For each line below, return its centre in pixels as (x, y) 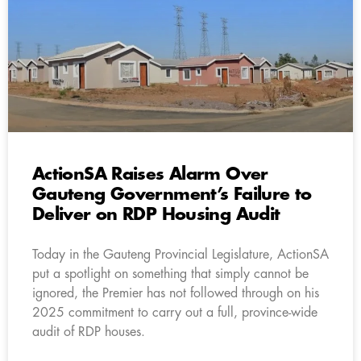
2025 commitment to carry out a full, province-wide (175, 312)
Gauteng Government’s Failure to (172, 194)
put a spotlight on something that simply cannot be (170, 274)
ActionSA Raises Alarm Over (150, 174)
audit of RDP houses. (89, 332)
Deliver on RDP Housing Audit (156, 214)
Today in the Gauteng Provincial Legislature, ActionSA (180, 254)
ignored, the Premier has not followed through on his (176, 293)
